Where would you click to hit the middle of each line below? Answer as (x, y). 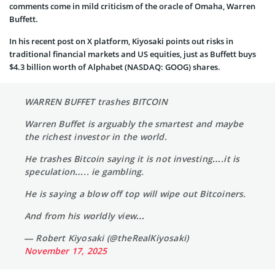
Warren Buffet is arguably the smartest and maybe (134, 124)
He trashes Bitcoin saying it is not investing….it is (132, 159)
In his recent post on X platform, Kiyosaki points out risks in (121, 41)
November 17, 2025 (66, 251)
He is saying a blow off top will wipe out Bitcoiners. (135, 194)
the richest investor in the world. (96, 137)
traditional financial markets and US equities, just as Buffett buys (133, 54)
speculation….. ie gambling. (84, 172)
